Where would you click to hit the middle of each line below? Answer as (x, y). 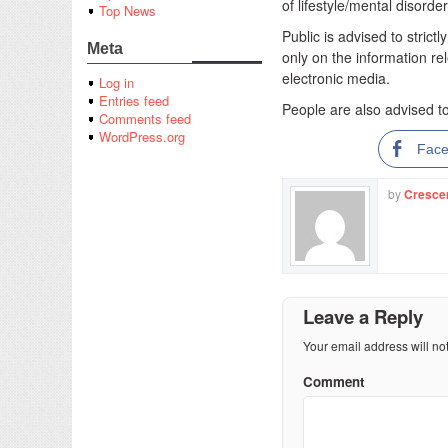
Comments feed (145, 119)
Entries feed (134, 101)
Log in (116, 83)
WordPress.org (142, 137)
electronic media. (336, 78)
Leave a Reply (363, 316)
